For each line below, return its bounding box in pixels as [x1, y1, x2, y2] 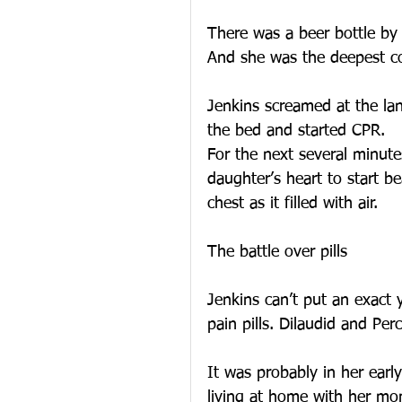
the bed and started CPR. [207, 123, 385, 139]
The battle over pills [207, 244, 347, 260]
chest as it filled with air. [207, 196, 378, 212]
